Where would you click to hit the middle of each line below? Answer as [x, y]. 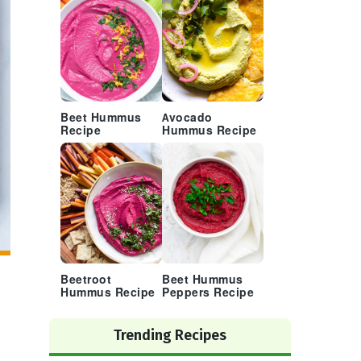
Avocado [187, 118]
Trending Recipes [170, 335]
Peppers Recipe [208, 293]
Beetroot [86, 280]
